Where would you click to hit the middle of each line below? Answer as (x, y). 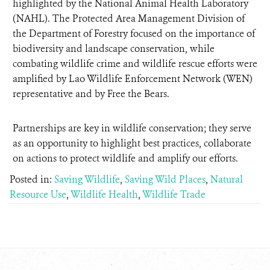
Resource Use (38, 194)
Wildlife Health (104, 194)
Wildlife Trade (174, 194)
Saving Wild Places (165, 179)
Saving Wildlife (87, 179)
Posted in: (32, 179)
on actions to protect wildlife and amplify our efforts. (125, 158)
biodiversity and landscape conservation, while (114, 49)
